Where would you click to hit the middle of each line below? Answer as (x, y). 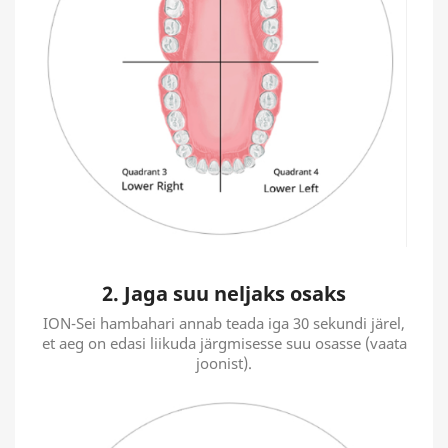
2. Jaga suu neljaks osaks (224, 293)
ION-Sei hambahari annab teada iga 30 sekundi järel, (224, 322)
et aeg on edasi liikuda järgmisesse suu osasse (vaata (224, 342)
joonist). (224, 362)
